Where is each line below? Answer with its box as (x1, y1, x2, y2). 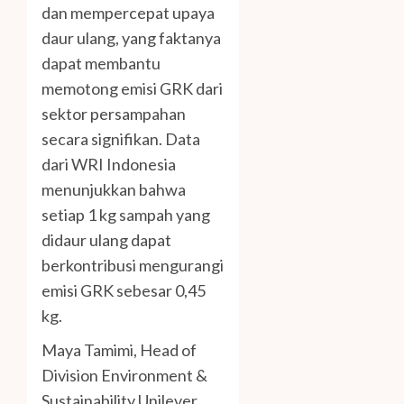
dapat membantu (41, 53, 161, 74)
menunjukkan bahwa (41, 179, 186, 200)
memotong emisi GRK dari (41, 78, 223, 99)
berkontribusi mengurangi (41, 255, 224, 276)
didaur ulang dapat (41, 230, 171, 251)
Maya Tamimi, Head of (41, 340, 197, 361)
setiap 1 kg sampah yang (41, 205, 210, 225)
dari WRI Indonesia (41, 154, 176, 175)
